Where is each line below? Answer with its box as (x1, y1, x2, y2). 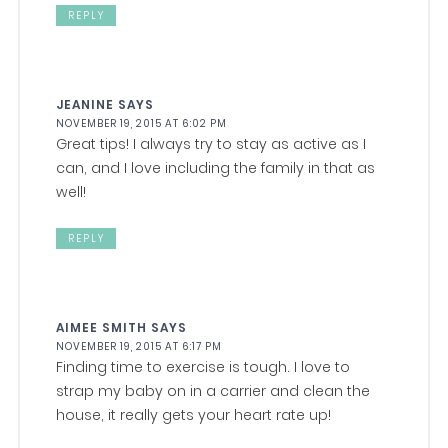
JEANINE (56, 96, 115, 114)
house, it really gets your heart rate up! (56, 405, 332, 426)
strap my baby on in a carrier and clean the (56, 381, 371, 402)
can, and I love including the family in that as (56, 158, 376, 179)
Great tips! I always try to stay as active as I (56, 134, 367, 155)
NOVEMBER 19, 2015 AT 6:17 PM (56, 339, 223, 355)
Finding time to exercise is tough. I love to (56, 357, 351, 378)
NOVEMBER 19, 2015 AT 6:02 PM (56, 116, 228, 132)
